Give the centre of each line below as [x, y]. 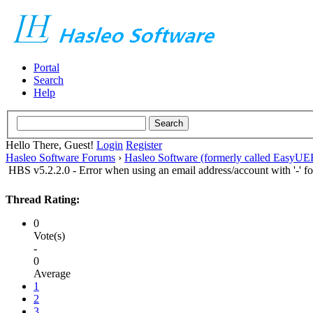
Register [144, 145]
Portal [46, 67]
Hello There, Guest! [51, 145]
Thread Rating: [43, 199]
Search [49, 80]
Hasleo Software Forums [60, 157]
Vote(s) [49, 235]
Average [52, 273]
